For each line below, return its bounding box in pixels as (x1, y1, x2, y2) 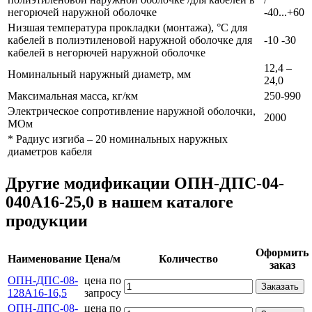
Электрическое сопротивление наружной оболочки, (8, 104, 256, 117)
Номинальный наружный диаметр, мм (8, 68, 191, 80)
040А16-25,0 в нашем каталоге (6, 192, 233, 211)
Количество (159, 252, 218, 265)
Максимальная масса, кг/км (8, 89, 138, 102)
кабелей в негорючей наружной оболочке (8, 46, 205, 58)
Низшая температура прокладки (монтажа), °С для (8, 21, 247, 33)
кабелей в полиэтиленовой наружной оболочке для (8, 33, 252, 46)
